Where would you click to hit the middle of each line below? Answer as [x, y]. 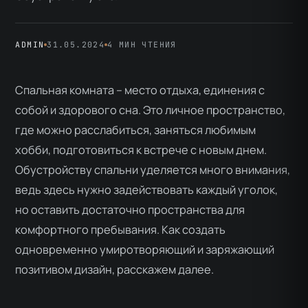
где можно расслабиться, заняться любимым [136, 130]
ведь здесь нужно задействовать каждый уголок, [147, 190]
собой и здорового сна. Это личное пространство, [151, 110]
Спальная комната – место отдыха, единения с [140, 90]
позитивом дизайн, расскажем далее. [115, 270]
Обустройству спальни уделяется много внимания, [153, 170]
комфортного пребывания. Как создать [121, 230]
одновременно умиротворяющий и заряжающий [145, 250]
